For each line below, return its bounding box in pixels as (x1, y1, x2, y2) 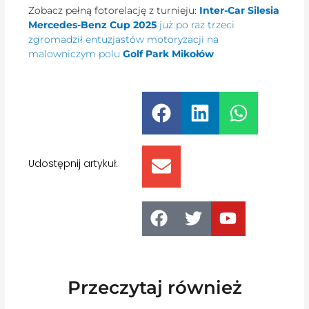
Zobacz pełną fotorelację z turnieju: (28, 3, 197, 17)
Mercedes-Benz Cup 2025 (28, 18, 157, 31)
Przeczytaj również (67, 276, 242, 299)
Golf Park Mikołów (123, 47, 215, 60)
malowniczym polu (28, 47, 123, 60)
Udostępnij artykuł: (28, 157, 119, 171)
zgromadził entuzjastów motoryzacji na (28, 32, 219, 46)
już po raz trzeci (157, 18, 235, 31)
